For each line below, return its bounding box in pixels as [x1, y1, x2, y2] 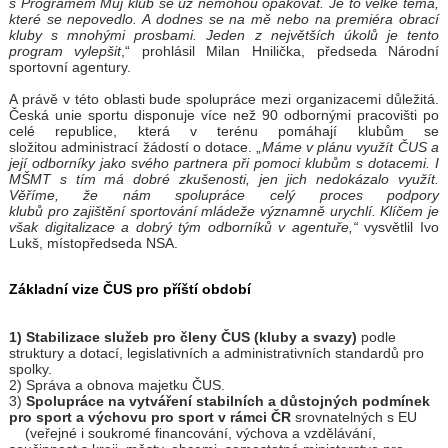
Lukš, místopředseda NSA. [8, 235, 178, 252]
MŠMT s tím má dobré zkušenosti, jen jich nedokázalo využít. [8, 171, 440, 188]
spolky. [8, 361, 52, 378]
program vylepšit [8, 43, 122, 60]
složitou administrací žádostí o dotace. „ [8, 139, 262, 156]
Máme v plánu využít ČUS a [261, 139, 440, 156]
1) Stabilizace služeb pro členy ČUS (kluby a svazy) [8, 329, 361, 346]
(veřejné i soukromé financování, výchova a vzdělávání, [8, 425, 376, 442]
